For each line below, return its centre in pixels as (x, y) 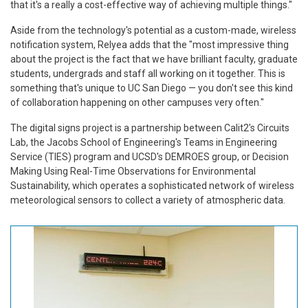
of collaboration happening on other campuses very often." (137, 102)
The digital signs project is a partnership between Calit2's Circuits (150, 128)
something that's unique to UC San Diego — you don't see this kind (152, 88)
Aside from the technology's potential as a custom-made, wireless (153, 30)
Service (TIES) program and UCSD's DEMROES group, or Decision (150, 156)
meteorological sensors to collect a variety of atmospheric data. (148, 200)
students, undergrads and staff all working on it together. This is (148, 73)
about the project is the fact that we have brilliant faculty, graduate (154, 59)
